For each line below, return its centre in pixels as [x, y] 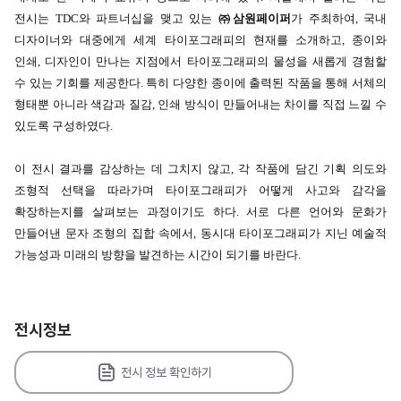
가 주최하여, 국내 [339, 19]
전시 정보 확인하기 [166, 372]
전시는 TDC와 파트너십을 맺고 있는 [116, 19]
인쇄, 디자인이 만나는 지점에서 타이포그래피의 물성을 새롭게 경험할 [200, 62]
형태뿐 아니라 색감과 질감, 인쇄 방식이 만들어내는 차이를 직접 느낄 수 [200, 105]
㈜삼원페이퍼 [254, 19]
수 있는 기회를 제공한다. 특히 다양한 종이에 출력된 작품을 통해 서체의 [200, 83]
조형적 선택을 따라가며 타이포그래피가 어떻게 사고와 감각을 [200, 191]
